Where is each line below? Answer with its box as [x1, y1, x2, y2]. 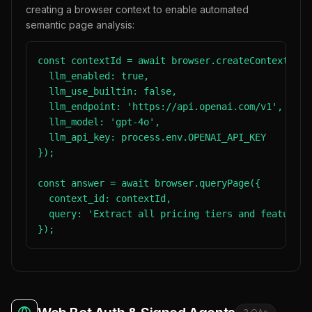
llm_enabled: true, [38, 70, 149, 81]
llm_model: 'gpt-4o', [38, 116, 160, 127]
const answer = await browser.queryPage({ [38, 178, 260, 189]
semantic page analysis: [26, 19, 134, 31]
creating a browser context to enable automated [26, 3, 249, 15]
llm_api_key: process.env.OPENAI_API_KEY [38, 132, 266, 143]
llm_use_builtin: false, [38, 86, 177, 97]
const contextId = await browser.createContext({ [38, 55, 299, 66]
